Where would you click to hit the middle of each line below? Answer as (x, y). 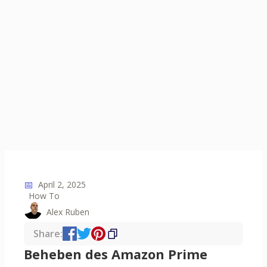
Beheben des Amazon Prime (116, 254)
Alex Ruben (68, 212)
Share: (48, 234)
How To (44, 196)
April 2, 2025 (62, 185)
